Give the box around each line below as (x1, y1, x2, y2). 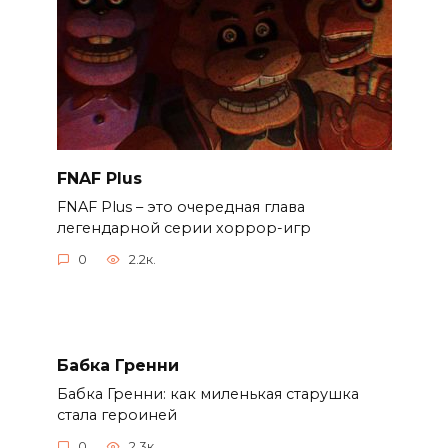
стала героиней (56, 405, 177, 424)
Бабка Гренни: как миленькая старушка (56, 384, 359, 403)
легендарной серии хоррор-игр (56, 218, 311, 237)
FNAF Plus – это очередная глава (56, 197, 305, 216)
